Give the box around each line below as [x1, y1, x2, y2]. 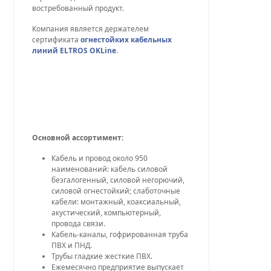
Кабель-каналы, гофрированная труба [51, 229, 189, 240]
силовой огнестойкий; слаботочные [51, 186, 181, 196]
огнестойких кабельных [80, 34, 172, 45]
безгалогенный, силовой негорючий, [51, 175, 185, 185]
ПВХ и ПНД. [51, 240, 93, 250]
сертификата [32, 34, 81, 45]
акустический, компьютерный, [51, 207, 162, 218]
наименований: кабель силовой [51, 164, 168, 174]
